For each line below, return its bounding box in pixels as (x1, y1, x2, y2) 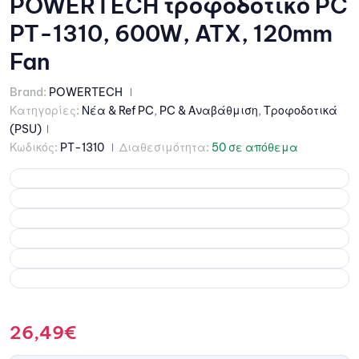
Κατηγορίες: (10, 103, 79, 119)
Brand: (10, 85, 49, 100)
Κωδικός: (10, 140, 58, 155)
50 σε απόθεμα (212, 140, 298, 155)
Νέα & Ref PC (82, 103, 154, 119)
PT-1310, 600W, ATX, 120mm (10, 19, 333, 48)
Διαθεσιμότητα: (119, 140, 209, 155)
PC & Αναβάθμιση (159, 103, 258, 119)
